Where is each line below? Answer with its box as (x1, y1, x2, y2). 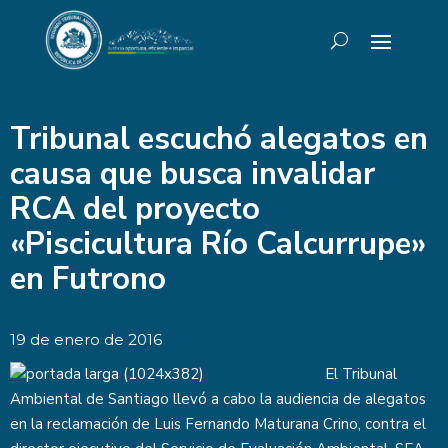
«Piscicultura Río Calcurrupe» (10, 223, 426, 265)
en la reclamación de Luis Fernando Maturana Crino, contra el (10, 414, 426, 434)
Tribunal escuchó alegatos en (10, 118, 428, 160)
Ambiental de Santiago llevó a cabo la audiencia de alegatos (10, 389, 426, 409)
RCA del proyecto (10, 188, 260, 230)
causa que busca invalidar (10, 153, 375, 195)
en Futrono (10, 258, 166, 300)
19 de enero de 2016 (10, 330, 162, 349)
